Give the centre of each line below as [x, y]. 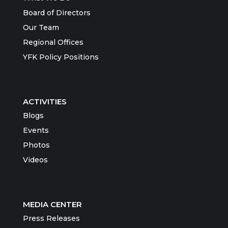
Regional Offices [53, 42]
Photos [36, 145]
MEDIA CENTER [52, 204]
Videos [35, 160]
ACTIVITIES [45, 101]
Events [36, 130]
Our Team [41, 27]
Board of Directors [57, 12]
